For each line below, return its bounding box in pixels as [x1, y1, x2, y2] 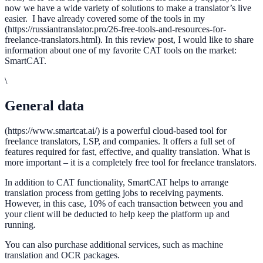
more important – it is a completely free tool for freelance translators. [5, 157, 257, 167]
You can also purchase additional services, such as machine [5, 239, 223, 249]
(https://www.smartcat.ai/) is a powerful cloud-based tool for [5, 125, 227, 136]
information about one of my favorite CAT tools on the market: [5, 45, 237, 55]
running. [5, 219, 36, 230]
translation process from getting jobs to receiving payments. [5, 187, 224, 198]
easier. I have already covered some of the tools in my [5, 13, 205, 23]
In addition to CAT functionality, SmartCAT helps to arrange [5, 177, 228, 187]
